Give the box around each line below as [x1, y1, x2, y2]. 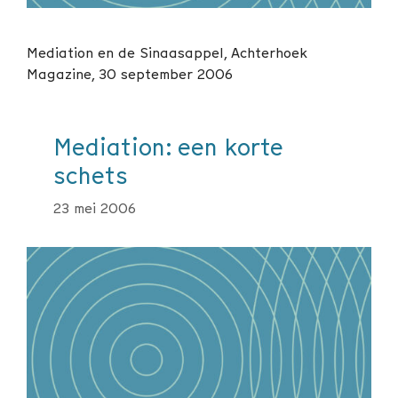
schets [53, 159, 128, 193]
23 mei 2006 [53, 198, 136, 219]
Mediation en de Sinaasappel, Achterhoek [27, 43, 307, 63]
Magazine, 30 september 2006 [27, 64, 233, 84]
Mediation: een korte [53, 131, 283, 164]
